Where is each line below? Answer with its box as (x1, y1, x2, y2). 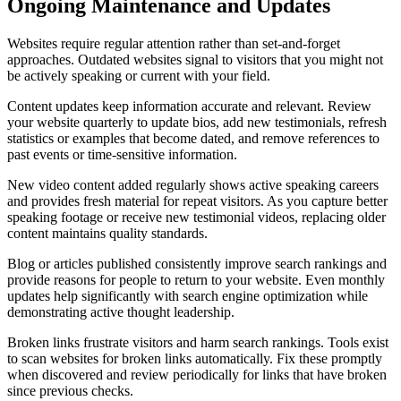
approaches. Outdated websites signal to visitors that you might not (7, 51, 383, 67)
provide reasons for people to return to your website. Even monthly (7, 271, 385, 287)
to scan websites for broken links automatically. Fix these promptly (7, 350, 382, 366)
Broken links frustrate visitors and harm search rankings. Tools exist (7, 334, 388, 350)
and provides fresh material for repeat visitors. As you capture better (7, 192, 388, 209)
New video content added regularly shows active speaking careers (7, 176, 379, 192)
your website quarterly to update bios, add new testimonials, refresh (7, 114, 387, 130)
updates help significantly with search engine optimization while (7, 287, 368, 303)
